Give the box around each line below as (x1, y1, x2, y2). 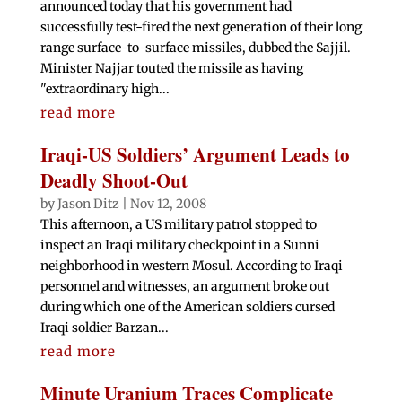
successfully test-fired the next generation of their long (39, 19, 362, 36)
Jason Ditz (57, 196, 119, 213)
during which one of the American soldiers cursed (39, 299, 335, 316)
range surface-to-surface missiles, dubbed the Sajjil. (39, 39, 351, 57)
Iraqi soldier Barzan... (39, 319, 169, 336)
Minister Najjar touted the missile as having (39, 60, 303, 77)
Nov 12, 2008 (129, 196, 206, 213)
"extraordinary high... (39, 81, 170, 98)
